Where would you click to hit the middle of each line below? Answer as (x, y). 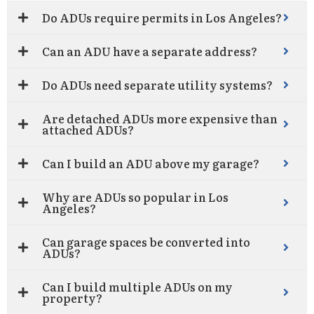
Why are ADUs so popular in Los (135, 197)
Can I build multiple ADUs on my (137, 287)
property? (72, 298)
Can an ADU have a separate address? (150, 51)
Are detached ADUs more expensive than (160, 118)
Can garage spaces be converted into (146, 242)
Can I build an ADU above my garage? (151, 163)
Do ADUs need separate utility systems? (157, 85)
